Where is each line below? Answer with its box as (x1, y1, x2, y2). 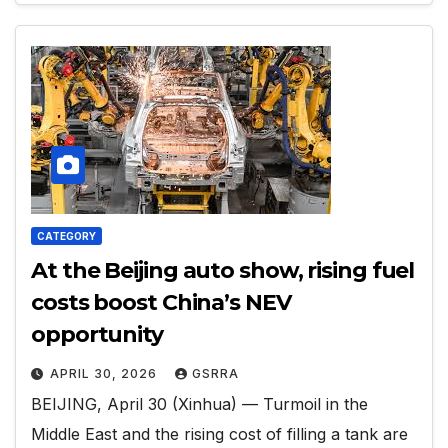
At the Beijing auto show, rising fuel (31, 256, 415, 284)
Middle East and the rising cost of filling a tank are (31, 423, 408, 444)
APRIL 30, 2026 (50, 365, 161, 381)
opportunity (31, 320, 163, 348)
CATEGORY (37, 229, 96, 242)
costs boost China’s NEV (31, 288, 291, 316)
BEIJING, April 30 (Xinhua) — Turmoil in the (31, 393, 368, 414)
